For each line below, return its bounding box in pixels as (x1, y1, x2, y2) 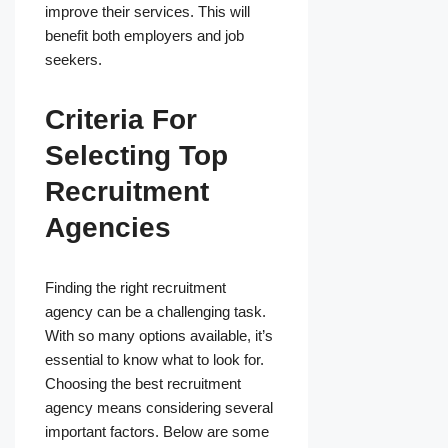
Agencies (45, 212, 171, 244)
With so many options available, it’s (45, 327, 273, 345)
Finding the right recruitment (45, 279, 226, 297)
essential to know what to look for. (45, 351, 264, 369)
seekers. (45, 51, 102, 69)
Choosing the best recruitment (45, 375, 241, 393)
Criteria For (45, 104, 197, 136)
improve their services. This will (45, 3, 250, 21)
